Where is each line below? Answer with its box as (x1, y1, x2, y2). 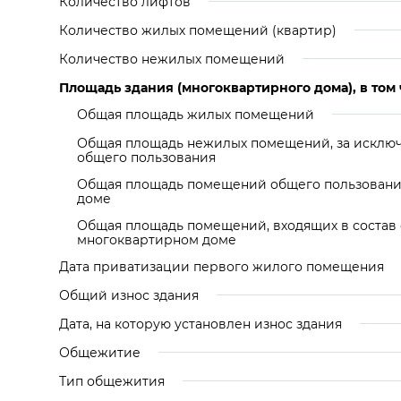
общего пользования (77, 149, 216, 166)
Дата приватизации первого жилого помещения (59, 259, 384, 275)
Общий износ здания (59, 287, 199, 303)
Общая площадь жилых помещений (77, 107, 314, 123)
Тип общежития (59, 373, 165, 389)
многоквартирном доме (77, 232, 236, 248)
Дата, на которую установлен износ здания (59, 316, 342, 332)
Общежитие (59, 345, 141, 361)
